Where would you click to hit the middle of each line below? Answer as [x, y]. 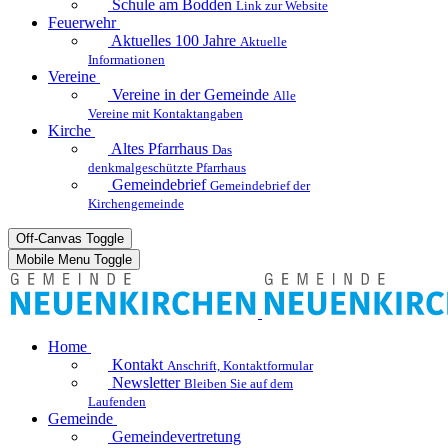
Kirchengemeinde [136, 203]
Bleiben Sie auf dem [238, 383]
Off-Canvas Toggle [70, 238]
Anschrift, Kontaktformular [240, 365]
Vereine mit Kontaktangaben [165, 113]
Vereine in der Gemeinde [190, 94]
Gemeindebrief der [260, 185]
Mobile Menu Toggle [74, 259]
